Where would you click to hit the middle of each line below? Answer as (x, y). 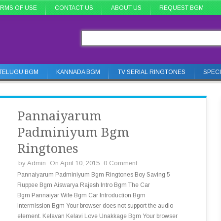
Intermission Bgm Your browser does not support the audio (95, 206)
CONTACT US (74, 8)
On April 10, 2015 (75, 163)
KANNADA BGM (78, 72)
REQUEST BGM (182, 8)
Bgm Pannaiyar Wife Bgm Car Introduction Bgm (81, 195)
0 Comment (120, 163)
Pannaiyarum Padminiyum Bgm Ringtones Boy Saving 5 (94, 175)
